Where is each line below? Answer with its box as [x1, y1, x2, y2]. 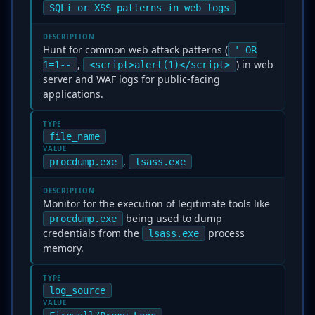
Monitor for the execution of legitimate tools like [43, 197, 270, 210]
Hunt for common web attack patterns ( [43, 43, 228, 56]
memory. [43, 241, 84, 255]
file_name [49, 131, 100, 142]
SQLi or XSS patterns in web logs [49, 2, 229, 13]
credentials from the [43, 226, 142, 240]
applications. [43, 87, 103, 101]
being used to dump [123, 212, 222, 225]
